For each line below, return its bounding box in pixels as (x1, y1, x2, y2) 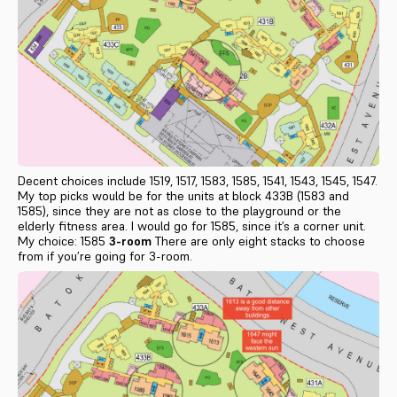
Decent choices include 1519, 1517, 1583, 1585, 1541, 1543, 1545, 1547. (18, 172, 378, 189)
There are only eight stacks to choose (152, 232, 365, 249)
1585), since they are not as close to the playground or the (18, 202, 341, 219)
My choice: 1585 (18, 232, 109, 249)
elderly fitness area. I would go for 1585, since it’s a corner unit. (18, 217, 366, 234)
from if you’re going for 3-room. (18, 247, 192, 264)
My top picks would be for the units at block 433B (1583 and (18, 187, 349, 204)
